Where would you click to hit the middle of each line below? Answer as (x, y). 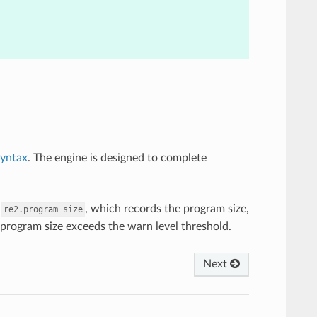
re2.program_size (43, 209)
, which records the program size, (167, 208)
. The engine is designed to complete (117, 157)
